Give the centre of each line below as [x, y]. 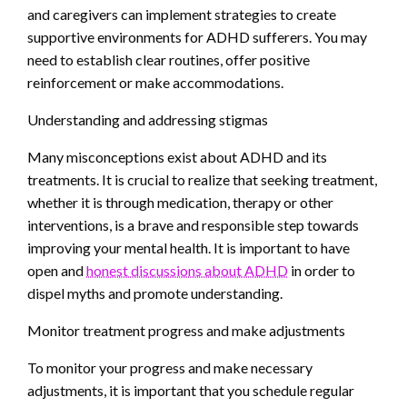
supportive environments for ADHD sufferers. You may [197, 37]
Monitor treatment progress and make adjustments [186, 331]
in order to [322, 271]
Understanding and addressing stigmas [148, 120]
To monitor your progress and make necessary [170, 368]
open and [57, 271]
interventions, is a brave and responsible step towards [193, 225]
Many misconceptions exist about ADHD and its [177, 157]
